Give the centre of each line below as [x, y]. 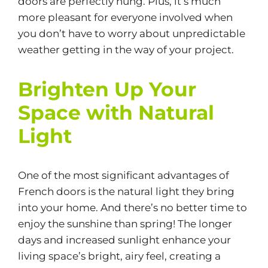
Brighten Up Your [107, 89]
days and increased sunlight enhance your [124, 240]
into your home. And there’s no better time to [132, 207]
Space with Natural [116, 112]
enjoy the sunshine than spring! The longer [125, 223]
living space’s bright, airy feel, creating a [119, 256]
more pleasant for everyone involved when [125, 17]
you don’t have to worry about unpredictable [131, 33]
